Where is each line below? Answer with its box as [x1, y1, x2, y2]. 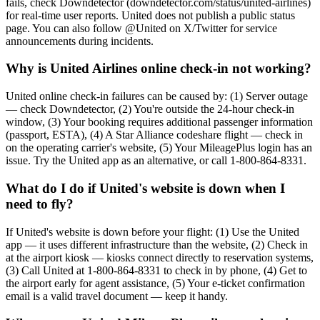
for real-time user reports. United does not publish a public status [6, 9, 295, 21]
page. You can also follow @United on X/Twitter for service [6, 21, 277, 34]
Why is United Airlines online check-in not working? [6, 61, 311, 76]
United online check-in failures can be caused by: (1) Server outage [6, 90, 308, 103]
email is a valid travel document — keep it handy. [6, 289, 228, 302]
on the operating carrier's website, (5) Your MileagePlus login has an [6, 141, 312, 154]
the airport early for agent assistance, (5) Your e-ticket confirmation [6, 276, 305, 289]
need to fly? [6, 196, 74, 211]
